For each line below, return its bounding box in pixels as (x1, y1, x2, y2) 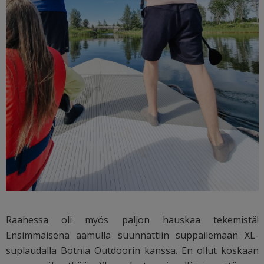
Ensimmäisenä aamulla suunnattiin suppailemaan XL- (6, 228, 259, 242)
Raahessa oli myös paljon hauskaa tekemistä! (6, 213, 259, 226)
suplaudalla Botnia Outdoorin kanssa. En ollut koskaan (6, 243, 259, 257)
